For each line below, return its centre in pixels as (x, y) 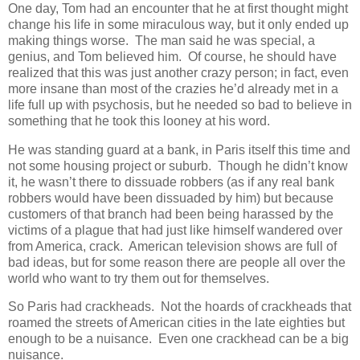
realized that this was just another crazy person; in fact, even (178, 72)
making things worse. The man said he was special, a (162, 40)
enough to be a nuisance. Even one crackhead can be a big (178, 339)
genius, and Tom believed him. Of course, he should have (172, 56)
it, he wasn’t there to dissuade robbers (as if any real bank (171, 182)
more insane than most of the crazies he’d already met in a (173, 88)
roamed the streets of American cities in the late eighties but (176, 323)
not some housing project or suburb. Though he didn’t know (178, 166)
